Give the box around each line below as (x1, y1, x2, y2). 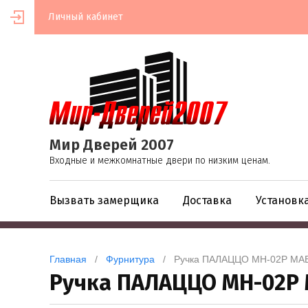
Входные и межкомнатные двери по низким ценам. (49, 155, 270, 167)
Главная (49, 254, 87, 265)
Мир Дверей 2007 (49, 135, 174, 155)
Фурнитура (106, 254, 155, 265)
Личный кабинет (48, 11, 123, 23)
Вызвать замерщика (49, 194, 159, 208)
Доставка (183, 194, 232, 208)
